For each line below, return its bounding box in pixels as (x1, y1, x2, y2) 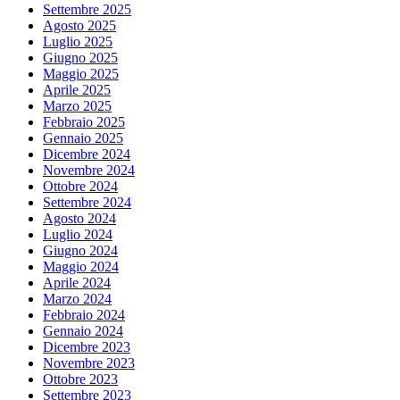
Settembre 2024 (43, 194, 131, 210)
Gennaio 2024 (43, 322, 123, 338)
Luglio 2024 (43, 226, 112, 242)
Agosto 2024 (43, 210, 116, 226)
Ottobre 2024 (43, 178, 118, 194)
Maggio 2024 (43, 258, 119, 274)
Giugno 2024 (43, 242, 118, 258)
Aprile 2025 (43, 81, 111, 97)
